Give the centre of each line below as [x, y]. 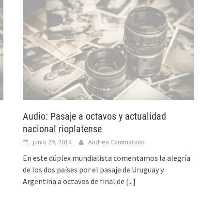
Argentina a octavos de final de [75, 181]
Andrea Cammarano [117, 142]
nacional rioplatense [62, 129]
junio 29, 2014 [53, 142]
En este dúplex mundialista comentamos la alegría [107, 158]
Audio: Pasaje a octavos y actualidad [95, 116]
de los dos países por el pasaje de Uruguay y [93, 169]
